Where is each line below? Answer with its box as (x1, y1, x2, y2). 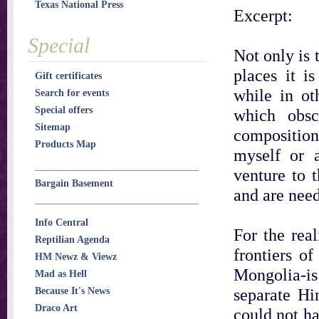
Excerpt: (234, 6, 293, 25)
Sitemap (35, 122, 70, 132)
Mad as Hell (35, 268, 87, 279)
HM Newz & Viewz (35, 251, 117, 262)
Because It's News (35, 286, 110, 296)
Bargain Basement (35, 178, 113, 189)
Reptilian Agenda (35, 234, 110, 245)
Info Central (35, 217, 88, 228)
